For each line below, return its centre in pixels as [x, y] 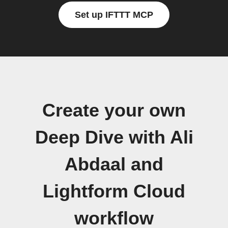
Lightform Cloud [114, 191]
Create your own [114, 110]
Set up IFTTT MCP [114, 15]
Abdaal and [114, 164]
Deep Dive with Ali [114, 137]
